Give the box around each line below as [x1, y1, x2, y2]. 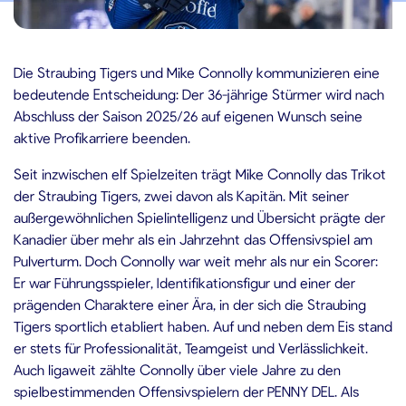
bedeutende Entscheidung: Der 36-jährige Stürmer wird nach [14, 85, 384, 102]
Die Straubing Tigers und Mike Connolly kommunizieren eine [14, 63, 380, 81]
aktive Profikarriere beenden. [14, 129, 190, 146]
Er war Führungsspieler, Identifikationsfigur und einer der [14, 274, 355, 291]
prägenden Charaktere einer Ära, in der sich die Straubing [14, 295, 366, 313]
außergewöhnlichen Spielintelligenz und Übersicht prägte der [14, 208, 385, 226]
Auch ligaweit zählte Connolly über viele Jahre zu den [14, 361, 341, 378]
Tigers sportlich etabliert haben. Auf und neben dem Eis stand [14, 317, 392, 334]
